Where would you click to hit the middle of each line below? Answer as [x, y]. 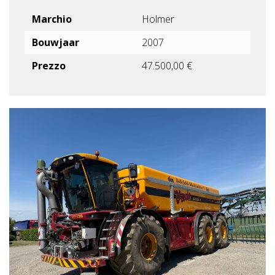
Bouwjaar [56, 42]
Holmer [158, 19]
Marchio [52, 19]
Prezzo [49, 65]
